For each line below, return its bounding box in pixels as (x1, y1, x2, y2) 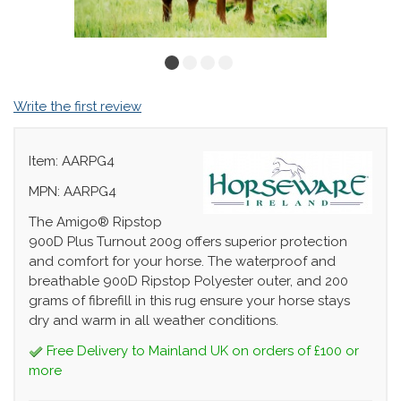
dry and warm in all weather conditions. (29, 312, 278, 328)
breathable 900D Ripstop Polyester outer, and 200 (29, 273, 348, 289)
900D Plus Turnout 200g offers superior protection (29, 234, 347, 250)
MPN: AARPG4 (29, 183, 116, 200)
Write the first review (13, 98, 141, 115)
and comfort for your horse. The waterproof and (29, 253, 336, 269)
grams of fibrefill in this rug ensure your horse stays (29, 293, 350, 309)
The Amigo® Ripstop (29, 214, 162, 230)
